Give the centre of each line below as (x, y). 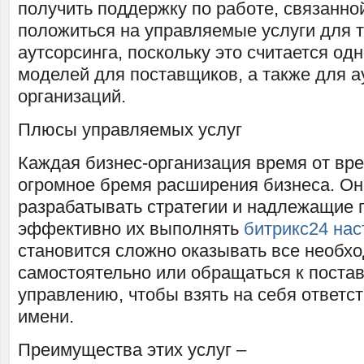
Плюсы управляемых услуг (130, 130)
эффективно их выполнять (131, 229)
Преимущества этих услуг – (132, 350)
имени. (46, 316)
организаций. (72, 96)
